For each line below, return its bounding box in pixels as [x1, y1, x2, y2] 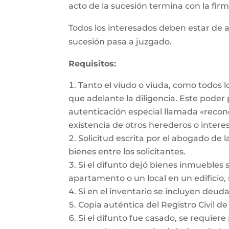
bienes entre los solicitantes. [68, 147, 186, 156]
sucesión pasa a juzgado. [68, 37, 172, 47]
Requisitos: [68, 59, 117, 68]
